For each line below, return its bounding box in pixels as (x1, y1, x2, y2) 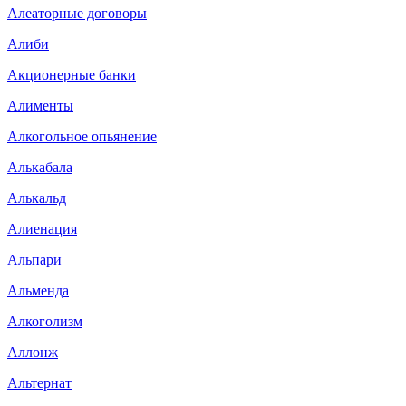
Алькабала (7, 159, 72, 175)
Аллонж (7, 343, 58, 360)
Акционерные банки (7, 66, 136, 82)
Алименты (7, 97, 73, 113)
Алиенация (7, 220, 77, 237)
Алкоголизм (7, 313, 82, 329)
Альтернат (7, 374, 72, 391)
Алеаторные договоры (7, 5, 147, 21)
